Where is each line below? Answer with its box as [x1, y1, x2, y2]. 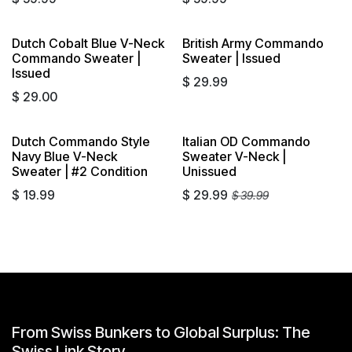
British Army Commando [181, 35, 324, 51]
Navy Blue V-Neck [12, 148, 117, 164]
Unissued [181, 163, 236, 179]
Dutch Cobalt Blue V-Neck [12, 35, 164, 51]
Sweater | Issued [181, 49, 280, 66]
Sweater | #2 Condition [12, 163, 148, 179]
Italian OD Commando [181, 133, 310, 149]
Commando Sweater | [12, 49, 141, 66]
